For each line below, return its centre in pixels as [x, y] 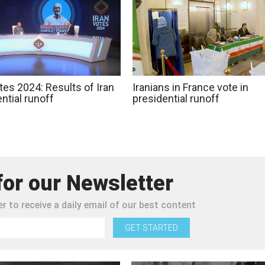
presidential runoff [176, 98]
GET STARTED [151, 227]
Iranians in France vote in [190, 87]
